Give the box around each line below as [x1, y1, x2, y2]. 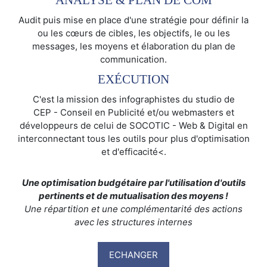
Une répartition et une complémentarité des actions [24, 203, 243, 215]
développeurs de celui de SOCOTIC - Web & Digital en [19, 119, 248, 131]
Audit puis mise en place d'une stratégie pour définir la [18, 14, 249, 26]
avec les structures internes [74, 216, 193, 228]
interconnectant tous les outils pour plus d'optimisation [17, 132, 250, 144]
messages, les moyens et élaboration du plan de [32, 40, 235, 52]
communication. [100, 53, 167, 65]
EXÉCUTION [98, 72, 169, 86]
